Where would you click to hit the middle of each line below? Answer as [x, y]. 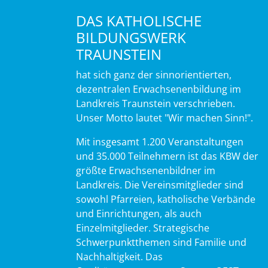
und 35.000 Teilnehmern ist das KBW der [167, 156]
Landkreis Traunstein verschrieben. [156, 103]
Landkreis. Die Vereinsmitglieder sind [160, 185]
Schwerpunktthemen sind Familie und [161, 242]
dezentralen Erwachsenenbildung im [159, 89]
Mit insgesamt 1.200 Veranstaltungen [160, 141]
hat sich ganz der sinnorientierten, [154, 74]
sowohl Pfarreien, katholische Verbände [166, 199]
